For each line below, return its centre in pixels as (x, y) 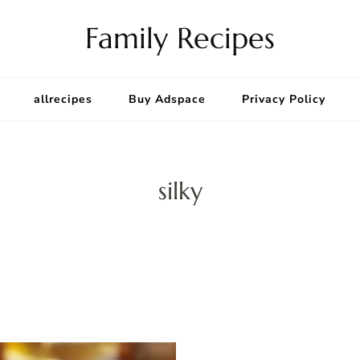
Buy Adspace (167, 99)
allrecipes (63, 99)
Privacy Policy (284, 99)
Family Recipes (180, 38)
